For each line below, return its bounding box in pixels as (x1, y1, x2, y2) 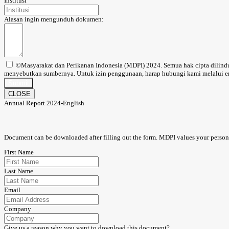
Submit (8, 79, 29, 87)
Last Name (4, 167, 33, 175)
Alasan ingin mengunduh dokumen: (4, 15, 104, 24)
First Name (4, 148, 34, 156)
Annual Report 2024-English (4, 99, 84, 107)
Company (4, 204, 31, 213)
